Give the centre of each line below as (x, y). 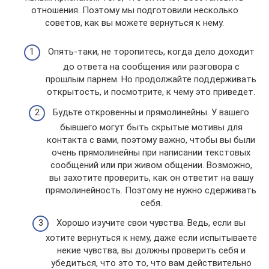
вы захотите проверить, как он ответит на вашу (151, 177)
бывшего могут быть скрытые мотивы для (151, 127)
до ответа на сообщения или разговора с (151, 67)
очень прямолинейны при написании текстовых (151, 152)
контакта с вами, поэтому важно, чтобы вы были (151, 140)
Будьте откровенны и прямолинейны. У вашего (151, 112)
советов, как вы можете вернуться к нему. (134, 23)
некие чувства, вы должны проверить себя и (151, 251)
